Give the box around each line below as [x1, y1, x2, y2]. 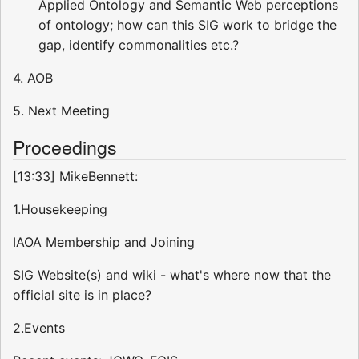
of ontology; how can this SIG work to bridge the [38, 17, 337, 34]
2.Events [13, 320, 65, 337]
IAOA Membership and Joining [13, 234, 195, 251]
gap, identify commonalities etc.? [38, 37, 239, 54]
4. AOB [13, 70, 53, 87]
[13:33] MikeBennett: [13, 168, 138, 185]
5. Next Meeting [13, 103, 110, 119]
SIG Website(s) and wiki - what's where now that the [13, 267, 331, 284]
